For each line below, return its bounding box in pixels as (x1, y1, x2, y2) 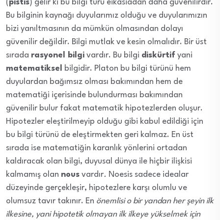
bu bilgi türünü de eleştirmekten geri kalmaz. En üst (6, 130, 193, 139)
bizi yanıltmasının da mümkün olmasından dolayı (6, 24, 183, 33)
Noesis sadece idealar (109, 170, 189, 179)
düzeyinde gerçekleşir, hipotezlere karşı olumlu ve (6, 183, 187, 192)
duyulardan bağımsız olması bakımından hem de (6, 77, 183, 86)
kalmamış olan (6, 170, 61, 179)
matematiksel (6, 64, 62, 73)
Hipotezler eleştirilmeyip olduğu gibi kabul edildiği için (6, 117, 203, 126)
